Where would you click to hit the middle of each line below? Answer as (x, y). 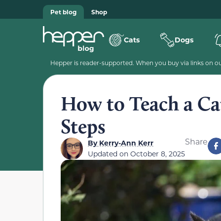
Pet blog (63, 12)
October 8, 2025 (158, 154)
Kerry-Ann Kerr (125, 143)
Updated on (109, 154)
